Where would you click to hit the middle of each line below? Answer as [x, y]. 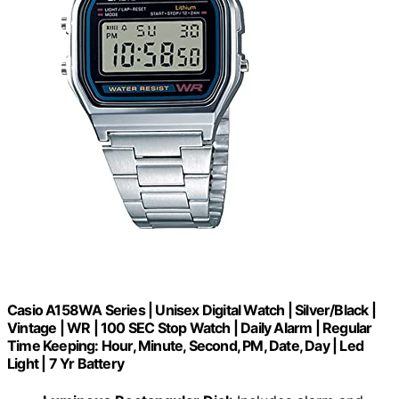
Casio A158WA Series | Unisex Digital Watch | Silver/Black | [191, 310]
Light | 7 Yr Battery [65, 364]
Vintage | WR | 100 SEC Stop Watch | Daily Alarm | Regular [190, 328]
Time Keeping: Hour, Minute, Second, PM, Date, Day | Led [186, 346]
